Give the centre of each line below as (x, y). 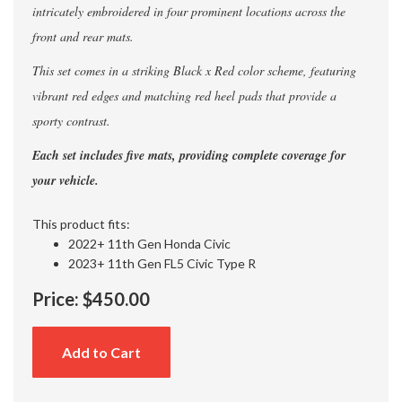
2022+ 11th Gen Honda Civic (149, 243)
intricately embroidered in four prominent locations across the (189, 11)
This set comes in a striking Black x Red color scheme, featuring (194, 70)
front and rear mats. (83, 36)
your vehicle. (66, 180)
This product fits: (81, 223)
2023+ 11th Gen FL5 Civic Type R (162, 263)
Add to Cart (101, 353)
